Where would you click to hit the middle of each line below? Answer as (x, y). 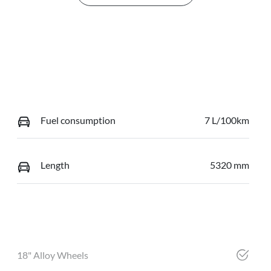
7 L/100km (227, 120)
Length (55, 165)
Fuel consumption (78, 120)
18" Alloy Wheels (52, 255)
